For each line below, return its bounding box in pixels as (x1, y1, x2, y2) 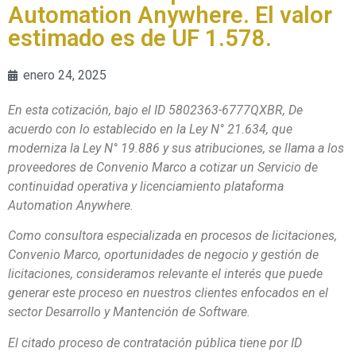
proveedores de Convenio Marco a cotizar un (8, 160, 257, 175)
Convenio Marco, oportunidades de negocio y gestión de (8, 247, 319, 263)
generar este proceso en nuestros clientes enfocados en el (8, 285, 328, 301)
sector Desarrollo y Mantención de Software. (8, 304, 250, 320)
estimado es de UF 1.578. (8, 25, 272, 52)
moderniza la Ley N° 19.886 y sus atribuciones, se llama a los (8, 141, 344, 156)
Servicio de (257, 160, 318, 175)
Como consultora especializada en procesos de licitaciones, (8, 228, 337, 244)
